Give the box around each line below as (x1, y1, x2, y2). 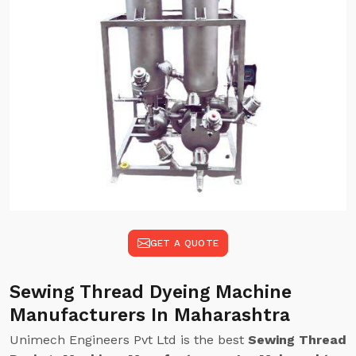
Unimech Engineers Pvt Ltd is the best (10, 332, 248, 347)
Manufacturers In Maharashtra (10, 304, 290, 326)
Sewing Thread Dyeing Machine (10, 281, 292, 303)
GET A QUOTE (149, 238, 219, 249)
